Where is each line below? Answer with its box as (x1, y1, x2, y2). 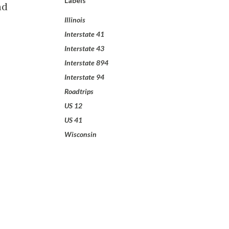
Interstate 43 (64, 44, 104, 53)
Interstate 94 (64, 73, 104, 81)
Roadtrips (64, 87, 94, 96)
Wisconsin (64, 130, 97, 139)
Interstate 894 (64, 58, 108, 67)
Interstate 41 (64, 30, 104, 38)
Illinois (64, 15, 85, 24)
